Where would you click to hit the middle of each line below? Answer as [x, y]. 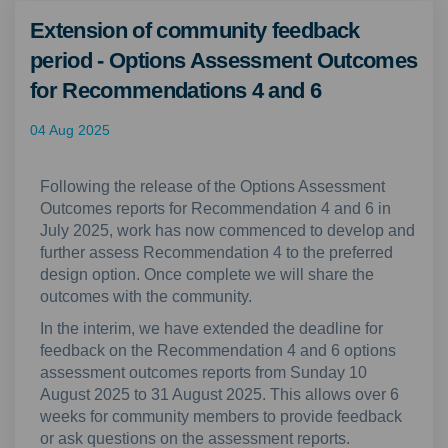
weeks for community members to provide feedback [221, 416]
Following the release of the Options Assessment [212, 186]
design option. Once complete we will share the [207, 274]
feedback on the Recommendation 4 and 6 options [218, 350]
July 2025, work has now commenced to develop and [227, 230]
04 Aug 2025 [70, 130]
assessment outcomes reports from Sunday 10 [203, 372]
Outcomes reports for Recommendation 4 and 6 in [215, 208]
